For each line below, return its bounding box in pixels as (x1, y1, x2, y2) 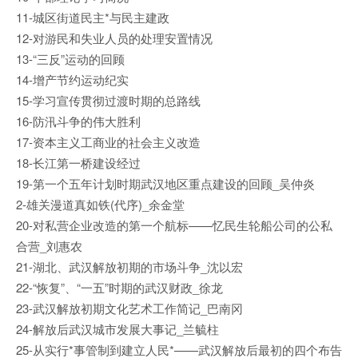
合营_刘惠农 (16, 237, 82, 254)
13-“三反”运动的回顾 (16, 50, 125, 67)
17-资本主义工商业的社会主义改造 (16, 133, 201, 150)
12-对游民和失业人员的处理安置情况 (16, 30, 213, 46)
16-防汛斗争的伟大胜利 (16, 113, 141, 129)
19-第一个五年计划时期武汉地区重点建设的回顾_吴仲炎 (16, 175, 315, 192)
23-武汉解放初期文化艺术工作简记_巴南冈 (16, 300, 243, 316)
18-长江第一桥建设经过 (16, 154, 141, 171)
